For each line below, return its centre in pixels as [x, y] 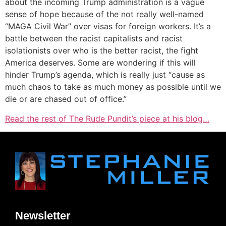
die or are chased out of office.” [66, 99]
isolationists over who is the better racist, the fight [102, 51]
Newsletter [43, 216]
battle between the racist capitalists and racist [94, 39]
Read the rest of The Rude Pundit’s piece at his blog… [107, 118]
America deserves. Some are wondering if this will [100, 63]
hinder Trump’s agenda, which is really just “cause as [105, 75]
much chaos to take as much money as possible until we [113, 87]
